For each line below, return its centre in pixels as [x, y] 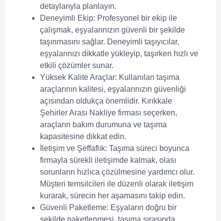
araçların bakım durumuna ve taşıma [103, 125]
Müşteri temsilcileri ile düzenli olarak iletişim [117, 184]
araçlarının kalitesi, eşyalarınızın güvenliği [113, 89]
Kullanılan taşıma [148, 77]
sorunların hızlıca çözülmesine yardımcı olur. [117, 172]
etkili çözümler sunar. [77, 66]
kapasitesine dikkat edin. [83, 137]
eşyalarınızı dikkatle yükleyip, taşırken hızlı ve [119, 54]
